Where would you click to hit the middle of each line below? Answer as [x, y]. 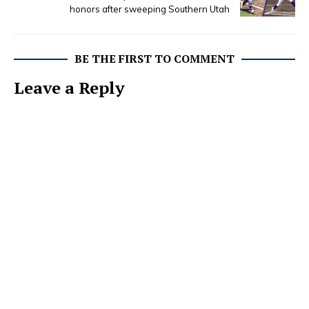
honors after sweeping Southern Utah [150, 9]
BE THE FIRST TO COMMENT [154, 59]
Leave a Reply [69, 88]
